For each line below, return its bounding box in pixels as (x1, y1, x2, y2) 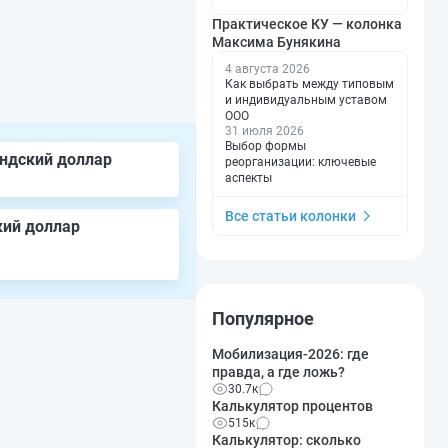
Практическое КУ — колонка (212, 15, 402, 32)
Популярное (212, 307, 314, 329)
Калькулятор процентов (212, 397, 373, 414)
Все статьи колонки (225, 207, 356, 224)
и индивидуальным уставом (225, 92, 387, 107)
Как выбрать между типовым (225, 76, 394, 91)
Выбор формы (225, 138, 306, 153)
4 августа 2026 (225, 61, 310, 76)
